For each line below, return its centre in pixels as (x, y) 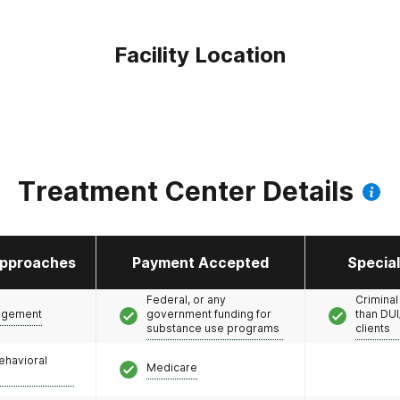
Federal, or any (186, 299)
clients (373, 328)
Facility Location (200, 55)
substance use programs (213, 328)
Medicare (172, 367)
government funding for (209, 313)
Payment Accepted (200, 262)
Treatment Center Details (186, 191)
